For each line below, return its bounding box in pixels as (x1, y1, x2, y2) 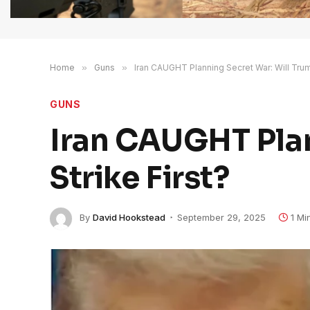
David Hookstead (93, 212, 165, 224)
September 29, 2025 (177, 212, 266, 224)
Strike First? (50, 158, 230, 197)
